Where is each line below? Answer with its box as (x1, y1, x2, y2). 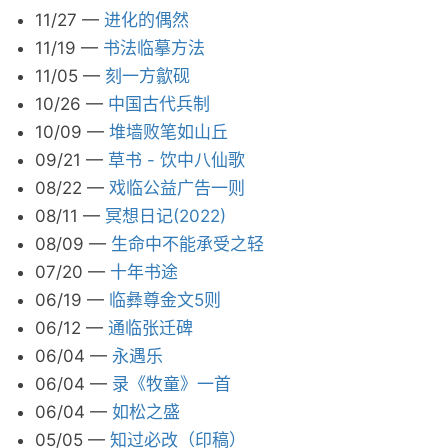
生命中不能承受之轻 (111, 234, 264, 254)
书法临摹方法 (103, 38, 205, 58)
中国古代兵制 (108, 94, 210, 114)
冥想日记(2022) (105, 206, 226, 226)
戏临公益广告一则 (109, 178, 245, 198)
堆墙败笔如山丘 (109, 122, 228, 142)
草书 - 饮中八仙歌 (108, 150, 245, 170)
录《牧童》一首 (112, 374, 231, 394)
